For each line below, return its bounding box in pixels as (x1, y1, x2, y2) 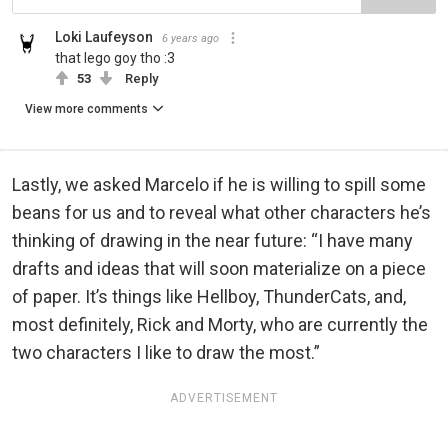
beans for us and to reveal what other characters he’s (12, 201, 431, 223)
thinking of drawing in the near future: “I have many (12, 229, 413, 251)
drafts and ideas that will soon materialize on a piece (12, 257, 426, 279)
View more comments (25, 101, 148, 116)
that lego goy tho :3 (55, 49, 175, 66)
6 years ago (162, 31, 219, 45)
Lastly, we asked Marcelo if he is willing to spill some (12, 173, 426, 195)
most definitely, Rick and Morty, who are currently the (12, 313, 428, 335)
